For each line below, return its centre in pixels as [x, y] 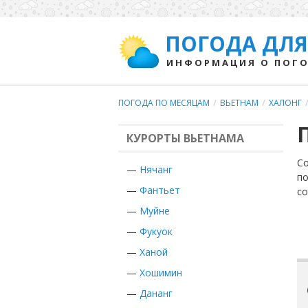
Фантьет [160, 190]
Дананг [156, 293]
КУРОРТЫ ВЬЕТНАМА [185, 138]
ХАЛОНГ [285, 103]
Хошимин [161, 273]
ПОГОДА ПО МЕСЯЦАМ [164, 103]
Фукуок [156, 231]
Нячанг [156, 169]
